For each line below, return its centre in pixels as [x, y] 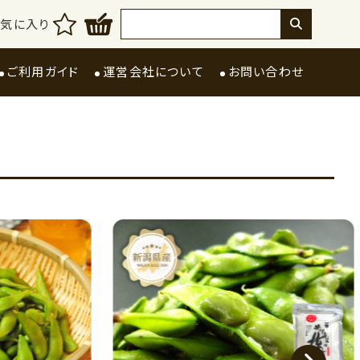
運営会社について [153, 72]
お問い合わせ [266, 72]
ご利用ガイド [43, 72]
